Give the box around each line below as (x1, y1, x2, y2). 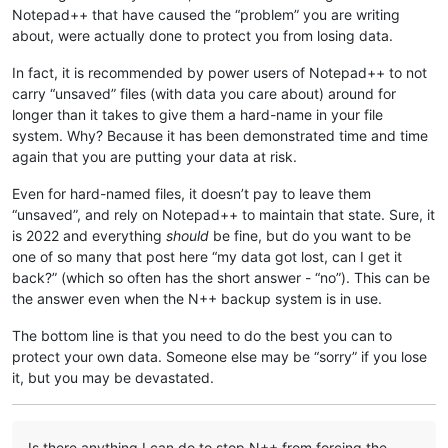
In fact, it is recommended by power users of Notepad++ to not (12, 63, 427, 81)
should (166, 226, 209, 244)
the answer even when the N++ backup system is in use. (12, 289, 382, 307)
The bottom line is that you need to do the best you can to (12, 326, 392, 344)
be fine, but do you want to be (209, 226, 411, 244)
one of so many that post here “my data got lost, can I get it (12, 247, 402, 265)
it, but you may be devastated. (12, 368, 214, 386)
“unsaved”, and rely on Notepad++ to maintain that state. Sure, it (12, 205, 435, 223)
